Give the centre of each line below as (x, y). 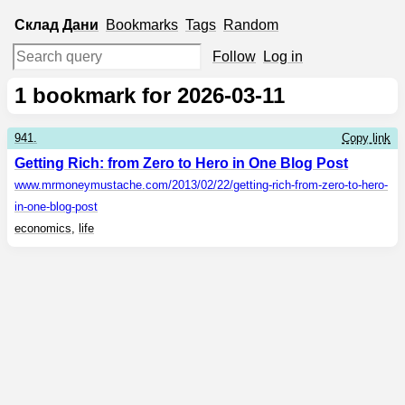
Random (251, 25)
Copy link (366, 138)
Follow (234, 57)
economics (43, 228)
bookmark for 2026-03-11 (155, 95)
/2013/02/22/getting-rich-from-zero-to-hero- (278, 185)
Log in (283, 57)
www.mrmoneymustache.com (91, 185)
